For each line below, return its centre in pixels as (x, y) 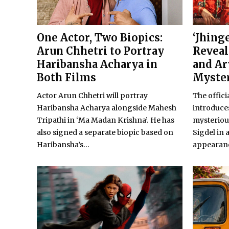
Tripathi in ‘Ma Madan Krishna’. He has (106, 120)
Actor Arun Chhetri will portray (92, 96)
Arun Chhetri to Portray (100, 51)
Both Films (66, 78)
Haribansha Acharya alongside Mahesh (107, 108)
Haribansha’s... (63, 145)
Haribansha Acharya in (97, 64)
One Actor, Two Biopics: (100, 38)
